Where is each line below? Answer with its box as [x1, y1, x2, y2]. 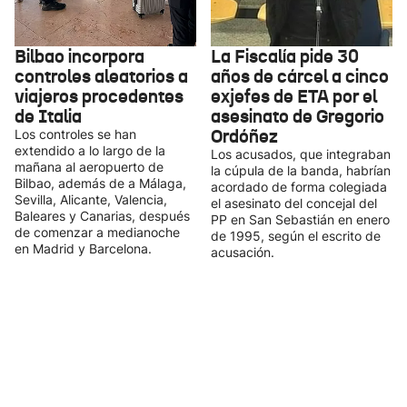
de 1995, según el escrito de [211, 228, 381, 243]
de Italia [15, 104, 82, 128]
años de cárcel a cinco [211, 65, 389, 88]
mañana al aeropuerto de [15, 159, 164, 174]
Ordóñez [211, 124, 278, 148]
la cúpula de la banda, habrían [211, 163, 391, 178]
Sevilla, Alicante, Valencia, [15, 192, 167, 207]
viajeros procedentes [15, 84, 184, 108]
